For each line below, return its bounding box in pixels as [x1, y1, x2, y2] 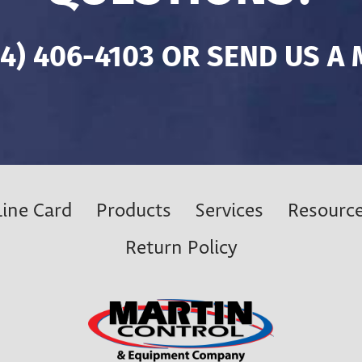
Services [196, 200, 263, 223]
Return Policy [125, 237, 237, 260]
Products [96, 200, 171, 223]
